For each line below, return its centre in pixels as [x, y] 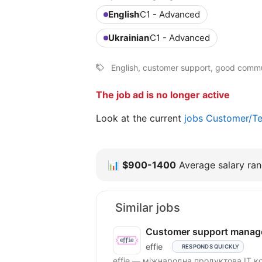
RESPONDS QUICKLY [211, 246]
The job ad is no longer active [163, 94]
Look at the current [140, 118]
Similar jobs [148, 207]
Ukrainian [129, 37]
